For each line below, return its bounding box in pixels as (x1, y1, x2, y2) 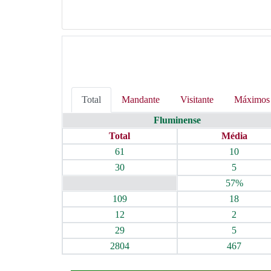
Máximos (234, 94, 270, 105)
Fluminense (153, 115, 201, 125)
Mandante (122, 94, 160, 105)
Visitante (180, 94, 214, 105)
